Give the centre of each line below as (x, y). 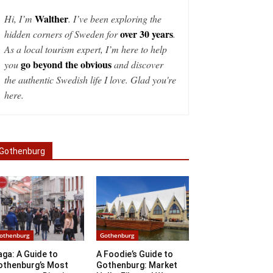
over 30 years (147, 34)
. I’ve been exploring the (115, 19)
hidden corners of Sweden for (62, 34)
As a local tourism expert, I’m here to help (86, 49)
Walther (51, 19)
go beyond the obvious (66, 64)
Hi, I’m (19, 19)
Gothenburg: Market (137, 265)
